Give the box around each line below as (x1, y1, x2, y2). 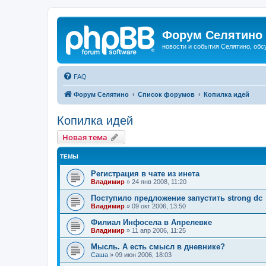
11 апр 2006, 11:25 (132, 226, 186, 234)
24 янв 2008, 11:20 (132, 178, 186, 185)
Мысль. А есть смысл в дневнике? (91, 242, 225, 251)
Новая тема (62, 131, 107, 142)
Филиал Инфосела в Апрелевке (91, 217, 212, 227)
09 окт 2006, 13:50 (132, 202, 186, 210)
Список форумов (138, 90, 195, 98)
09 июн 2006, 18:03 (115, 251, 172, 258)
